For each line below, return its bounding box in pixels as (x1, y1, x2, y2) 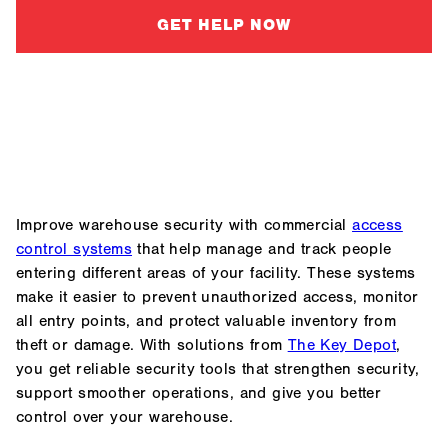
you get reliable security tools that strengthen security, (16, 359, 420, 378)
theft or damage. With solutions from (16, 335, 288, 354)
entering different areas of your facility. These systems (16, 263, 416, 282)
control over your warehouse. (16, 407, 239, 426)
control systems (16, 239, 133, 258)
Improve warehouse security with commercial (16, 215, 353, 234)
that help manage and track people (132, 239, 392, 258)
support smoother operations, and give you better (16, 383, 382, 402)
